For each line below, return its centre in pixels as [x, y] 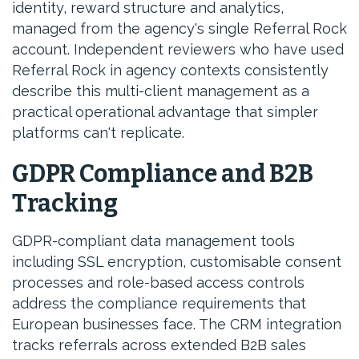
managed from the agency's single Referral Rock [179, 28]
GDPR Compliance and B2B [163, 174]
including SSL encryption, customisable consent [177, 262]
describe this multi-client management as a [161, 91]
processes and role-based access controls [158, 282]
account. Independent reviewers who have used [178, 49]
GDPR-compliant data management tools [153, 241]
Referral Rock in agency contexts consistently [170, 70]
